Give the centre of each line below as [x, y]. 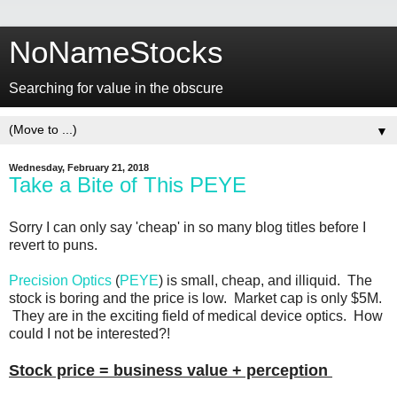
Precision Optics [60, 280]
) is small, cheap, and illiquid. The [265, 280]
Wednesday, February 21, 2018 [79, 167]
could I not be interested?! [90, 333]
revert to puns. [53, 245]
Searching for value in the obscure [116, 88]
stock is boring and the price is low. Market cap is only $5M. [195, 298]
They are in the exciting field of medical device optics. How [196, 315]
